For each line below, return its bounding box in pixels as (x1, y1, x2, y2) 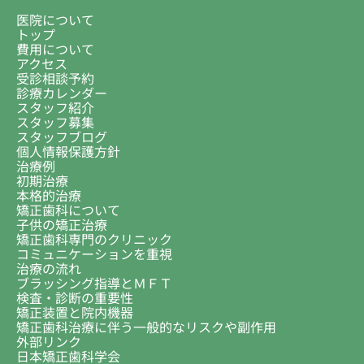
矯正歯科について (16, 199, 120, 219)
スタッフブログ (16, 126, 107, 146)
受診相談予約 (16, 67, 94, 88)
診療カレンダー (16, 82, 107, 102)
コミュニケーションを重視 (16, 243, 172, 263)
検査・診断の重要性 (16, 287, 133, 307)
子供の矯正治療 (16, 214, 107, 234)
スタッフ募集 (16, 111, 94, 132)
